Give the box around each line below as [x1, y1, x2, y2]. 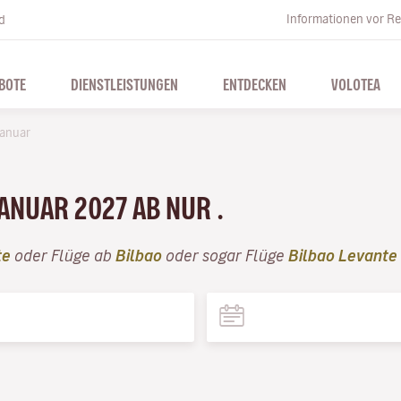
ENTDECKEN [222, 76, 286, 92]
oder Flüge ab [11, 247, 115, 263]
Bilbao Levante [288, 247, 397, 263]
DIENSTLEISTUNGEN [70, 76, 178, 92]
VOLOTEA [330, 76, 380, 92]
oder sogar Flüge [162, 247, 288, 263]
